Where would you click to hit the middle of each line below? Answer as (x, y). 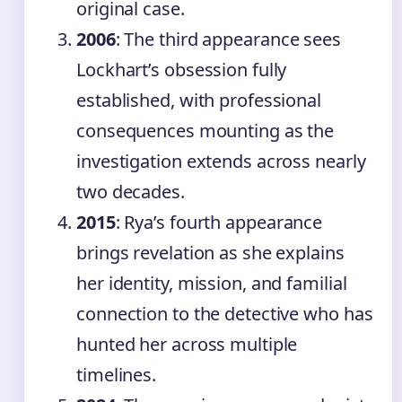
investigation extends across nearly (221, 162)
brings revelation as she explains (210, 253)
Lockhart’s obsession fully (182, 70)
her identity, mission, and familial (212, 284)
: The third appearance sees (228, 39)
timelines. (117, 375)
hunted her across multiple (187, 345)
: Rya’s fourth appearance (219, 223)
